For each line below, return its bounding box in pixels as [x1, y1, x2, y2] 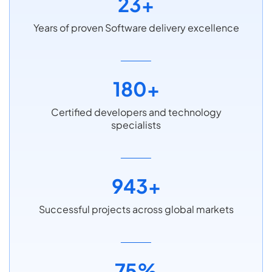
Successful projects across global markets [38, 203, 234, 216]
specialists [111, 118, 161, 132]
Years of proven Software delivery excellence [33, 21, 239, 35]
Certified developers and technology [50, 106, 222, 119]
